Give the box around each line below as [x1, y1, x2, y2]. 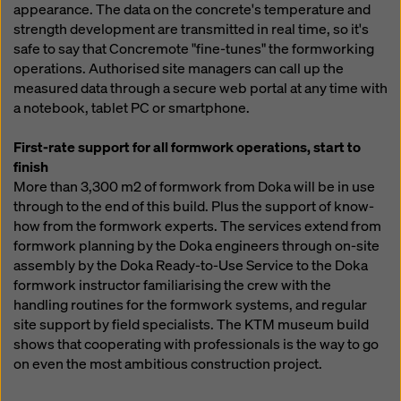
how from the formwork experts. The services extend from [13, 217, 381, 235]
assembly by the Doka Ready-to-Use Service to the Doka [13, 256, 368, 275]
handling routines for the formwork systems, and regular [13, 295, 367, 314]
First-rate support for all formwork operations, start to [13, 138, 361, 157]
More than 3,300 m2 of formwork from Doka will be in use [13, 177, 375, 196]
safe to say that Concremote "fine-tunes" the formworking [13, 39, 374, 58]
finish [13, 158, 48, 176]
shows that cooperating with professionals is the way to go [13, 335, 379, 354]
